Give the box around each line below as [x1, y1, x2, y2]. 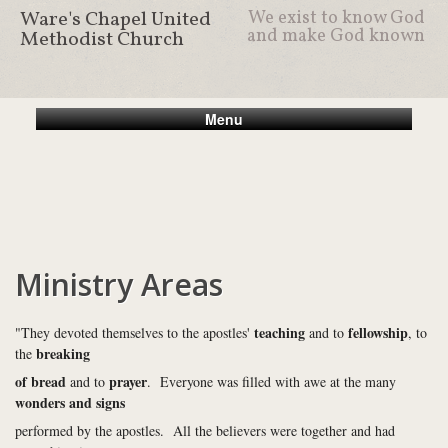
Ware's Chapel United [20, 6, 211, 34]
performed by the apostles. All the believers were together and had [15, 421, 395, 440]
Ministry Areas [15, 264, 223, 305]
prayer [109, 371, 147, 392]
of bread [15, 371, 66, 392]
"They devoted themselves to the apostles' [15, 323, 254, 342]
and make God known [247, 24, 426, 49]
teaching [254, 322, 305, 343]
